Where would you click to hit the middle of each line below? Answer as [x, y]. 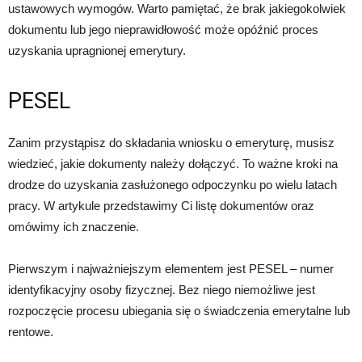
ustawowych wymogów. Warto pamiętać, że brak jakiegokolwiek [177, 9]
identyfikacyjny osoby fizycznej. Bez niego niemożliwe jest [162, 290]
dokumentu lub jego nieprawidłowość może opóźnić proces [163, 30]
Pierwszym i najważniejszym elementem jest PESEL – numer [171, 269]
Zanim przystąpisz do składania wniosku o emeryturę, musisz [171, 143]
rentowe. [31, 332]
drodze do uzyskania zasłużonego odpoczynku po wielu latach [173, 185]
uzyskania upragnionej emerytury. [97, 51]
